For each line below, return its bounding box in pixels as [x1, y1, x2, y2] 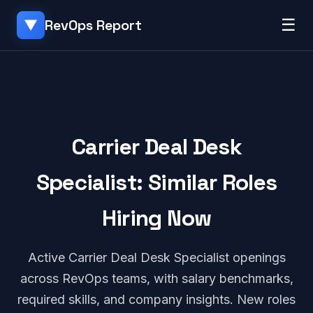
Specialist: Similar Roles [36, 168, 277, 196]
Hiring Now [101, 204, 212, 232]
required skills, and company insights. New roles [17, 292, 296, 307]
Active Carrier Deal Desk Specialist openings [27, 250, 286, 265]
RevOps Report [45, 16, 142, 34]
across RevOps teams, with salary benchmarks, [20, 271, 293, 286]
